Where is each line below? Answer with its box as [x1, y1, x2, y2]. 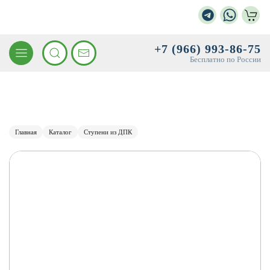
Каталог [49, 128, 72, 136]
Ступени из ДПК [84, 128, 132, 136]
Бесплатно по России [190, 55, 261, 64]
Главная [15, 128, 37, 136]
